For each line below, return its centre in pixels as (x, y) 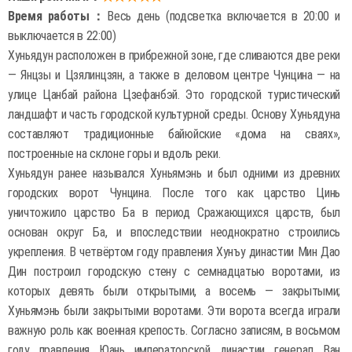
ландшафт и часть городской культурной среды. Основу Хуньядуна (174, 114)
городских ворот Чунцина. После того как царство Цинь (174, 193)
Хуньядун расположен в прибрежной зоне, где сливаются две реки (174, 55)
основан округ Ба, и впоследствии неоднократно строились (174, 232)
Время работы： (58, 16)
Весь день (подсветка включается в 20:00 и (224, 16)
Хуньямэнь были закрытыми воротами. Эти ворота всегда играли (174, 311)
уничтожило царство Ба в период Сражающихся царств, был (174, 213)
